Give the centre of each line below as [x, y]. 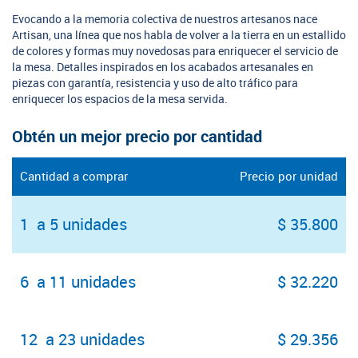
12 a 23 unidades [82, 340]
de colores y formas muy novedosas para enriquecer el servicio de [175, 52]
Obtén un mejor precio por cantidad [137, 137]
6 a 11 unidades [78, 282]
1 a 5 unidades [74, 225]
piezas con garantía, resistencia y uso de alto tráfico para [155, 84]
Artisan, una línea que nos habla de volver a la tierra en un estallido [179, 36]
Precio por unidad [289, 177]
